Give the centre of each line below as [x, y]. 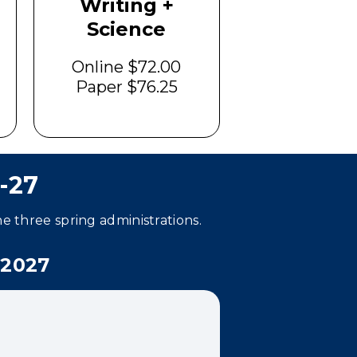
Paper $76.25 [126, 87]
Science [127, 29]
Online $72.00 [127, 67]
